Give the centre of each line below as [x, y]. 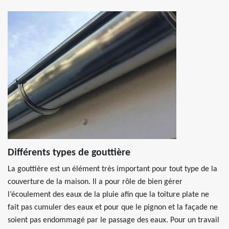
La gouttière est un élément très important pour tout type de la [112, 169]
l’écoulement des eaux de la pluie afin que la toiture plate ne [108, 195]
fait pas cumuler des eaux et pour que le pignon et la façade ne [113, 208]
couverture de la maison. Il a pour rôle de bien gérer [95, 182]
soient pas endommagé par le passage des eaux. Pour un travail [113, 220]
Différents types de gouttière [69, 153]
